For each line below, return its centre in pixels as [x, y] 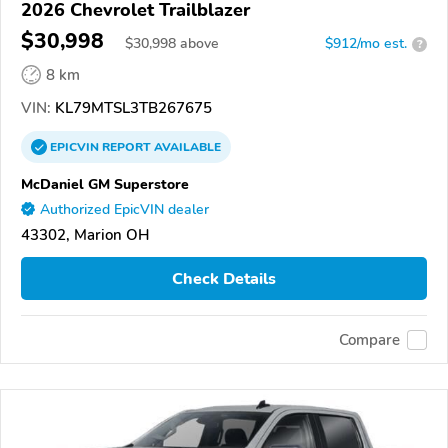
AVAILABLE [186, 147]
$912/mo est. [366, 44]
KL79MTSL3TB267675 [131, 108]
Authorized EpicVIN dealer [124, 210]
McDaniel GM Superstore [105, 184]
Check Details [224, 278]
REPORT [126, 147]
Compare [369, 339]
